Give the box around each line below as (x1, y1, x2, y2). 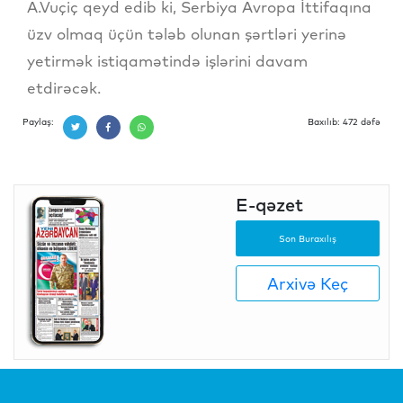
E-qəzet (236, 193, 303, 217)
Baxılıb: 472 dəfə (308, 116, 381, 129)
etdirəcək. (27, 78, 101, 98)
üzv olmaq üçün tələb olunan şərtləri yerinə (27, 24, 346, 44)
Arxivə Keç (267, 273, 348, 294)
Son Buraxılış (279, 232, 336, 245)
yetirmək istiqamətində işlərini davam (27, 51, 308, 71)
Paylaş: (22, 116, 54, 129)
